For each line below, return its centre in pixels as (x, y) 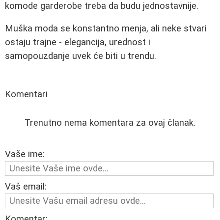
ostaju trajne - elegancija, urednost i (78, 42)
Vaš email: (26, 187)
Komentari (26, 95)
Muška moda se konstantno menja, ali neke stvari (106, 29)
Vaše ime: (25, 154)
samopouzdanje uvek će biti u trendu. (81, 56)
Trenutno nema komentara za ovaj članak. (110, 123)
